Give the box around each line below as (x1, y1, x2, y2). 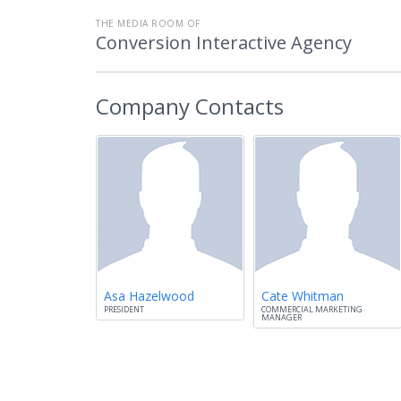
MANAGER (261, 311, 302, 323)
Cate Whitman (261, 287, 344, 304)
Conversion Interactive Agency (96, 30, 352, 55)
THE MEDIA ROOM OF (96, 17, 200, 30)
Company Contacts (96, 91, 284, 121)
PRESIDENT (104, 303, 144, 315)
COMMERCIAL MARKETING (261, 303, 363, 315)
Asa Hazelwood (104, 287, 194, 304)
